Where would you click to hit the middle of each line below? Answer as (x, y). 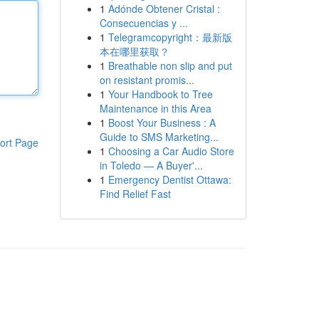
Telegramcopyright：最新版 (170, 37)
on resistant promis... (147, 80)
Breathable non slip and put (170, 66)
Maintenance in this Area (155, 108)
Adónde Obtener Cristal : (164, 9)
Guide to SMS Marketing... (159, 137)
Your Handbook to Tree (160, 94)
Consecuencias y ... (143, 23)
